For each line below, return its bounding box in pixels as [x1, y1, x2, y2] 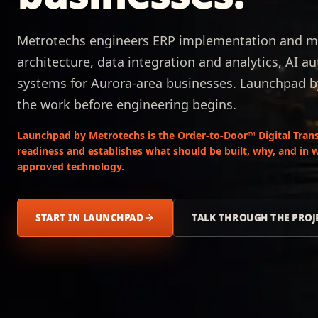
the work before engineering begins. [17, 95, 236, 113]
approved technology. [17, 159, 124, 173]
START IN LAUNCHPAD [35, 211, 144, 224]
